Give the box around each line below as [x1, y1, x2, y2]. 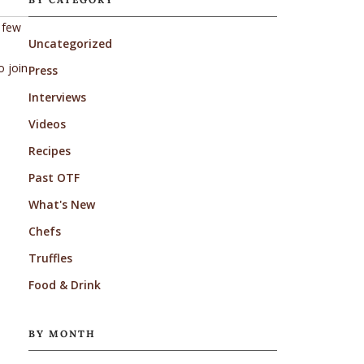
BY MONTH [28, 327, 96, 340]
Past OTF [28, 169, 80, 185]
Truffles [28, 249, 72, 266]
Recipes [28, 142, 71, 158]
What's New [28, 196, 95, 212]
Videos [28, 115, 66, 132]
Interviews [28, 89, 86, 105]
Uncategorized [28, 35, 112, 51]
